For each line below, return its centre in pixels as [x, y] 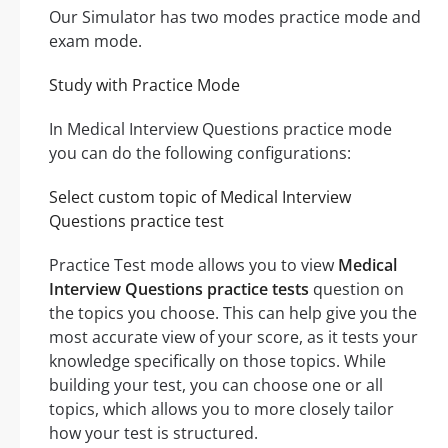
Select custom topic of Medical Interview [200, 196]
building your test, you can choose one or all [216, 384]
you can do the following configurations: [200, 152]
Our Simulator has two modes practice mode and [235, 16]
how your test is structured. [153, 432]
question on [356, 288]
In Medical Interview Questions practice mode [220, 128]
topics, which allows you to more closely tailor [221, 408]
